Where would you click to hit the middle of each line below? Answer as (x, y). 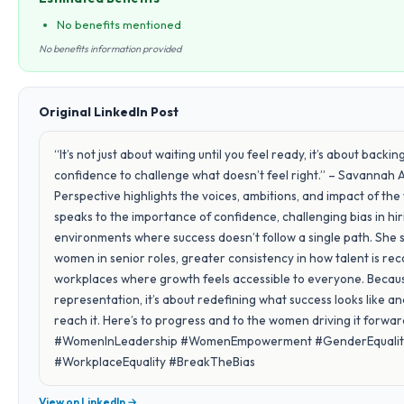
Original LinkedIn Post (109, 112)
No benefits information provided (110, 49)
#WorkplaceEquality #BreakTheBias (155, 362)
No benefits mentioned (119, 24)
